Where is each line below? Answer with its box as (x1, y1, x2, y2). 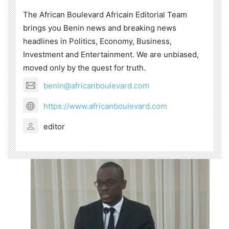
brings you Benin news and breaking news (23, 23, 176, 33)
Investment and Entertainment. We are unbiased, (23, 50, 199, 60)
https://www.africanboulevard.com (43, 101, 167, 111)
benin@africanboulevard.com (43, 80, 149, 90)
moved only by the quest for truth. (23, 63, 146, 73)
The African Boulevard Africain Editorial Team (23, 10, 187, 20)
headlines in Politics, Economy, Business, (23, 36, 172, 47)
